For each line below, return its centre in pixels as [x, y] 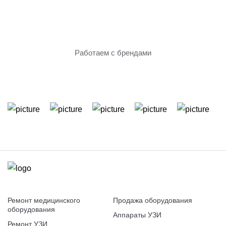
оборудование [43, 33]
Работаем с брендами [113, 53]
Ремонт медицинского [44, 200]
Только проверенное [55, 22]
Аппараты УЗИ [137, 215]
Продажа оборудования [153, 200]
